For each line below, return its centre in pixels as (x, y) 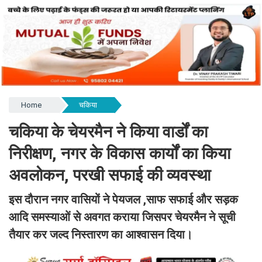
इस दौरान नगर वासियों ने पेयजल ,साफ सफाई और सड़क (123, 199)
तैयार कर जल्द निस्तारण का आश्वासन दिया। (101, 235)
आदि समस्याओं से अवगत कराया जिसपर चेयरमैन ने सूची (122, 217)
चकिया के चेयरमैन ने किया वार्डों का (108, 132)
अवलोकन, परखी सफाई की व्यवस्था (110, 175)
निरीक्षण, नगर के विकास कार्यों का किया (120, 154)
